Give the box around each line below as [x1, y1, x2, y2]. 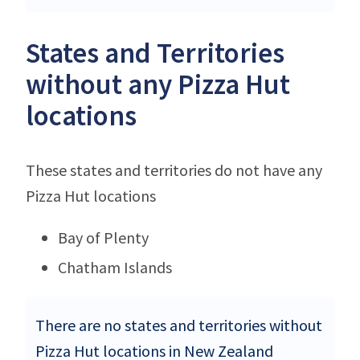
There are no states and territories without [35, 314, 322, 335]
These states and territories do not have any [26, 159, 322, 180]
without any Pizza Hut [26, 66, 290, 102]
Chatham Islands [58, 256, 172, 277]
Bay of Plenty [58, 227, 149, 247]
